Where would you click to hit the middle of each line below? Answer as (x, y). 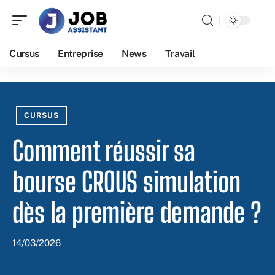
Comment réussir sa (104, 151)
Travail (180, 54)
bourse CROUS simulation (126, 182)
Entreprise (80, 54)
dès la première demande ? (137, 212)
